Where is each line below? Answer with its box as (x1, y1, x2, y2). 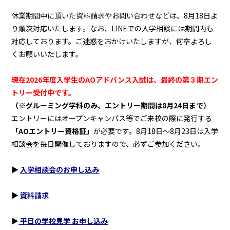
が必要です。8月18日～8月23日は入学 (93, 126, 219, 137)
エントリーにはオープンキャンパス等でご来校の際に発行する (11, 113, 213, 124)
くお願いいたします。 (11, 48, 83, 59)
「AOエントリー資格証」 (11, 126, 94, 137)
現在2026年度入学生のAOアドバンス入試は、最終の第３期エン (11, 74, 219, 85)
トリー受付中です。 (11, 87, 76, 98)
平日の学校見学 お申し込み (18, 216, 108, 226)
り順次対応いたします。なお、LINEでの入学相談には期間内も (11, 23, 214, 33)
